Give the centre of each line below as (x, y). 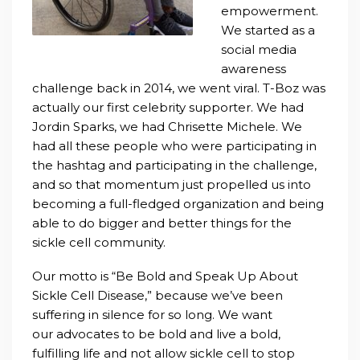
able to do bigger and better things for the (162, 223)
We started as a (268, 31)
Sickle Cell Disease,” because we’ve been (157, 296)
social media (259, 50)
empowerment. (270, 11)
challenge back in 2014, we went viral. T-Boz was (179, 88)
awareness (254, 69)
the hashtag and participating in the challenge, (174, 166)
